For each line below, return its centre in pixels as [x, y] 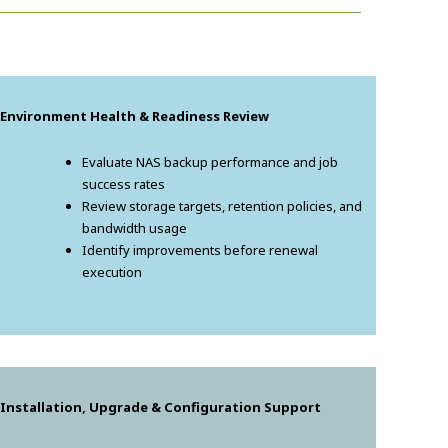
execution [112, 271]
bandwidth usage [134, 227]
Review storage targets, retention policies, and [222, 205]
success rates [123, 183]
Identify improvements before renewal [200, 249]
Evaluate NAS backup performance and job [210, 161]
